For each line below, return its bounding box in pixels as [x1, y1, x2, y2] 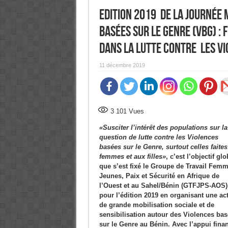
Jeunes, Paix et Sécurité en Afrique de [99, 172, 219, 180]
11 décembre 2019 [99, 62, 145, 68]
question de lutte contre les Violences [99, 133, 218, 141]
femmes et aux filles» [99, 153, 166, 160]
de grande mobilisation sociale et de [99, 201, 214, 209]
